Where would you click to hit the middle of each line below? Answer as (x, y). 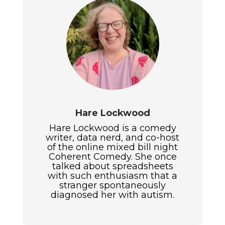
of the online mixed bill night (113, 147)
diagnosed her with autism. (113, 195)
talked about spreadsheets (113, 166)
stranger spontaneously (113, 186)
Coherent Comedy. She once (113, 157)
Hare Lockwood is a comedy (113, 128)
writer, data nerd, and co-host (113, 138)
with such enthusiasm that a (113, 176)
